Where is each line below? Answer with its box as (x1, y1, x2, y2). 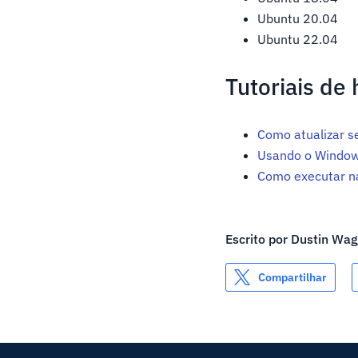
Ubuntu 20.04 (257, 10, 339, 27)
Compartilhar (258, 270, 328, 285)
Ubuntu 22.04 (257, 31, 339, 48)
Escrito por (225, 231, 288, 248)
